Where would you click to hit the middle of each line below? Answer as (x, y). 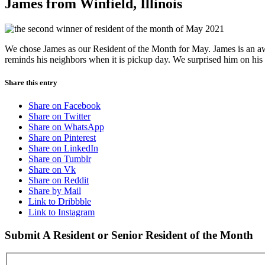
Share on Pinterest (62, 137)
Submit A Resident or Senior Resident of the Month (129, 235)
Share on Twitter (59, 116)
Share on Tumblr (60, 159)
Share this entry (31, 82)
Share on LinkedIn (63, 148)
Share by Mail (55, 190)
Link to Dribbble (60, 201)
